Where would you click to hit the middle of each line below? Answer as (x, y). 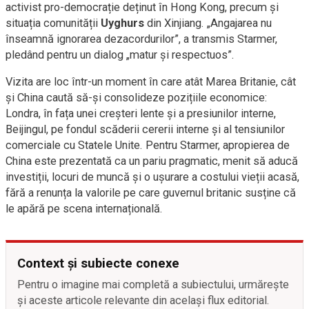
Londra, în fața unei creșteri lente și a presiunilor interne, (141, 113)
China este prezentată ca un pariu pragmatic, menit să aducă (152, 161)
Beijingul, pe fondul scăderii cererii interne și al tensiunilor (145, 129)
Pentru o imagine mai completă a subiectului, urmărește (153, 285)
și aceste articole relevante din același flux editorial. (143, 300)
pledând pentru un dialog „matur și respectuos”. (120, 55)
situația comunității (53, 23)
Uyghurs (122, 23)
